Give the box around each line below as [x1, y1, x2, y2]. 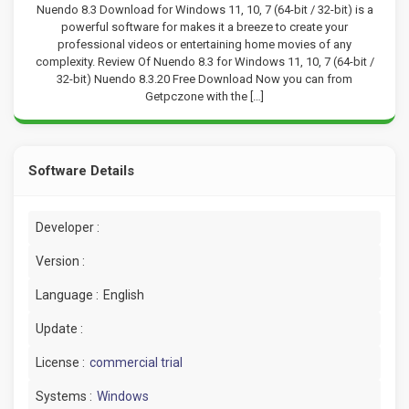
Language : [36, 287, 99, 302]
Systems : [36, 388, 92, 404]
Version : [36, 253, 85, 268]
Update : [36, 320, 83, 336]
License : [36, 354, 85, 370]
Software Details [28, 162, 134, 179]
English [103, 287, 144, 302]
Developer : [36, 219, 100, 235]
